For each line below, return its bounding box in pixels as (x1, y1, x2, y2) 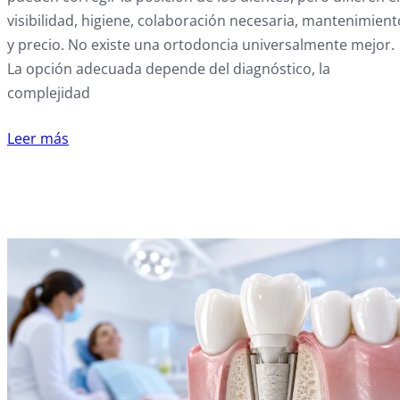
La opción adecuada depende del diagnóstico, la (7, 59, 330, 79)
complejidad (7, 83, 90, 104)
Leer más (7, 129, 69, 149)
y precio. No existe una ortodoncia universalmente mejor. (7, 35, 395, 55)
